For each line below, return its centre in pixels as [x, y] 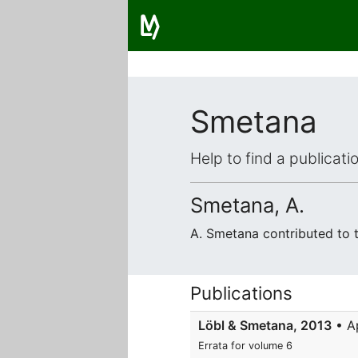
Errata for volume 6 [245, 346]
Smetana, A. [247, 205]
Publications [241, 293]
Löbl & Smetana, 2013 [265, 325]
